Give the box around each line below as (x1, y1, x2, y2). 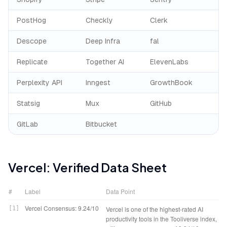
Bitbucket (86, 120, 117, 128)
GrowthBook (150, 79, 193, 87)
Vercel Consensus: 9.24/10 (25, 204, 99, 212)
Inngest (86, 79, 110, 87)
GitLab (17, 120, 38, 128)
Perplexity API (17, 79, 62, 87)
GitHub (150, 99, 172, 107)
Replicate (17, 58, 48, 66)
